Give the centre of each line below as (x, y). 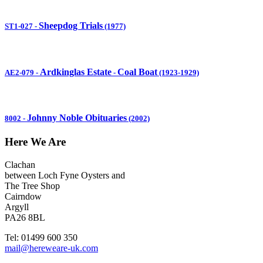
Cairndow (23, 197)
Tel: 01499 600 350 (41, 238)
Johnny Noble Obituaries (77, 118)
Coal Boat (137, 72)
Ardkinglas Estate (76, 72)
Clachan (20, 165)
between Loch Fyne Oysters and (65, 176)
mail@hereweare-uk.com (51, 248)
